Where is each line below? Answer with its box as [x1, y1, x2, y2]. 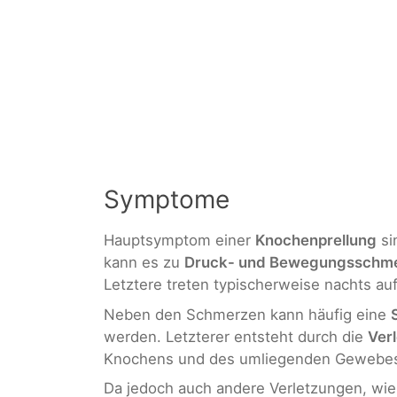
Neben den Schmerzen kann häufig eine [104, 305, 391, 323]
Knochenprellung [255, 231, 377, 250]
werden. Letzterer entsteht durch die [104, 327, 368, 346]
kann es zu [104, 253, 184, 272]
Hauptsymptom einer [104, 231, 255, 250]
